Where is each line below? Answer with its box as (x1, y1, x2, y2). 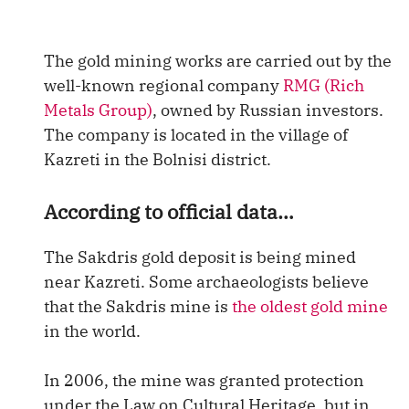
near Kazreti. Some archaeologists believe (44, 271, 369, 292)
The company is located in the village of (44, 124, 348, 145)
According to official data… (44, 198, 294, 225)
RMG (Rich (283, 75, 364, 96)
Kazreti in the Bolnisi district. (44, 149, 271, 170)
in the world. (44, 320, 141, 341)
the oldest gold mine (232, 296, 388, 317)
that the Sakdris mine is (44, 296, 232, 317)
